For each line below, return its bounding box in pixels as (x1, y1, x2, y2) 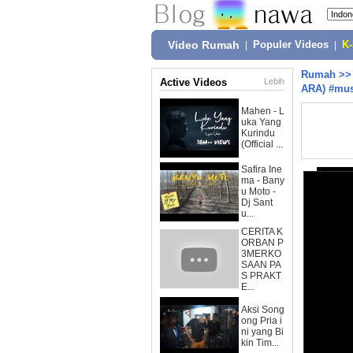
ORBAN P (241, 237, 284, 248)
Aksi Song (241, 304, 284, 315)
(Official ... (241, 139, 283, 150)
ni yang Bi (241, 326, 284, 337)
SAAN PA (241, 259, 281, 270)
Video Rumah (168, 39, 240, 51)
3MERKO (241, 248, 281, 259)
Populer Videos (253, 39, 329, 50)
